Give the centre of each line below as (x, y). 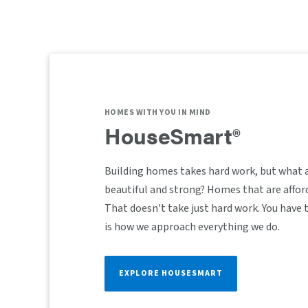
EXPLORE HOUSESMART (171, 273)
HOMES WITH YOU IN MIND (158, 112)
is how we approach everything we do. (192, 227)
